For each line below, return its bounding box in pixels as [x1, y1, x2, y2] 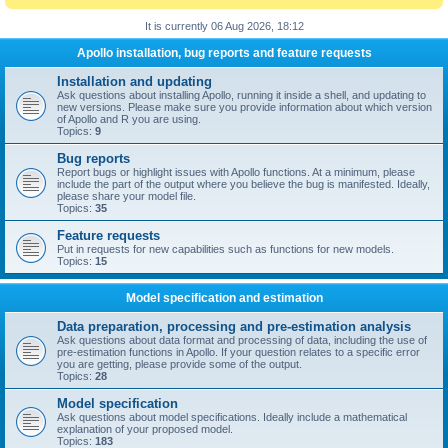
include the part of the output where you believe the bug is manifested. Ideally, [57, 178, 430, 190]
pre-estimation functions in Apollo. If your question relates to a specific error [57, 346, 420, 358]
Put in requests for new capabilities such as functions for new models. [57, 243, 394, 255]
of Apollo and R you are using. [57, 113, 201, 125]
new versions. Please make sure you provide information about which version [57, 101, 432, 113]
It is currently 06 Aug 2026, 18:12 [144, 20, 304, 32]
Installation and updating [57, 74, 212, 89]
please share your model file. [57, 190, 196, 202]
